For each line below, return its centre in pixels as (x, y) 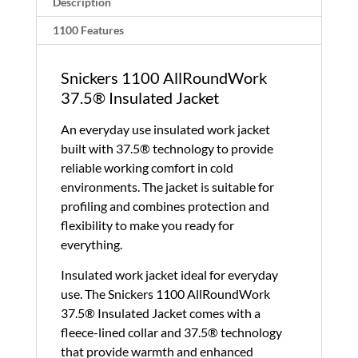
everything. (91, 245)
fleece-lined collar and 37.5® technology (171, 332)
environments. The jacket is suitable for (167, 187)
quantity (57, 17)
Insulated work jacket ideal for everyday (169, 275)
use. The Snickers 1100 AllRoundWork (165, 294)
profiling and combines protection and (165, 206)
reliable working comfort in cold (147, 168)
